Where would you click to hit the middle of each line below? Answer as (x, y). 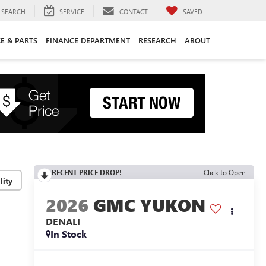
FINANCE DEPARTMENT (88, 40)
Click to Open (225, 172)
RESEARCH (157, 40)
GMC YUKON (149, 205)
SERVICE (72, 11)
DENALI (63, 221)
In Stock (68, 234)
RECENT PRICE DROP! (86, 172)
